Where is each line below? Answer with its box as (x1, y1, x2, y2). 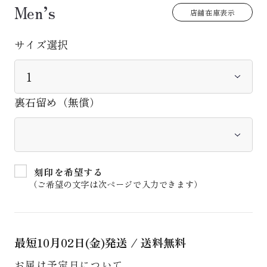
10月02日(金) (36, 234, 105, 252)
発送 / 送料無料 (104, 234, 186, 252)
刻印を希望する (34, 164, 104, 178)
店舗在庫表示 (190, 7, 235, 18)
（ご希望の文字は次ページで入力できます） (28, 177, 203, 190)
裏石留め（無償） (14, 94, 100, 110)
